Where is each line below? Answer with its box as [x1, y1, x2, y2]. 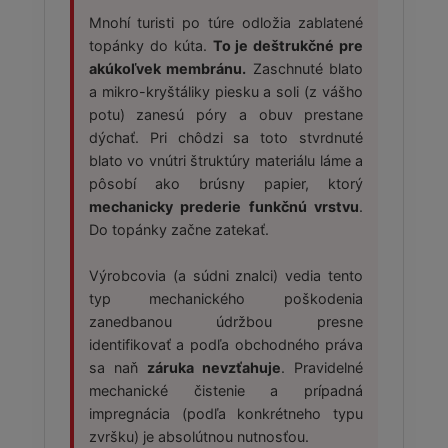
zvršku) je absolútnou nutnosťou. [88, 427, 309, 445]
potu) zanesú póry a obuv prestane [88, 105, 364, 123]
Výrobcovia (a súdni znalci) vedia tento [88, 266, 364, 284]
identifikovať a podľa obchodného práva [88, 335, 364, 353]
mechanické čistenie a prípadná [88, 381, 364, 399]
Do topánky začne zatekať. [88, 220, 269, 238]
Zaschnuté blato [246, 59, 364, 77]
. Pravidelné [281, 358, 364, 376]
